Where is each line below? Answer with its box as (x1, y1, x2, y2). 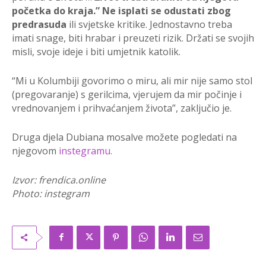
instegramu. (59, 144, 112, 157)
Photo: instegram (12, 186, 90, 200)
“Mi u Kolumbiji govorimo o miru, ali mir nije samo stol (12, 74, 252, 87)
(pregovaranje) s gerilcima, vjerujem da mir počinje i (12, 87, 242, 101)
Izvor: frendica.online (12, 173, 106, 186)
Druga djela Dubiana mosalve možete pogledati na (12, 130, 237, 144)
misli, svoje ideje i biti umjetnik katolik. (12, 45, 180, 58)
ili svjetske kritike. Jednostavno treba (66, 17, 232, 31)
